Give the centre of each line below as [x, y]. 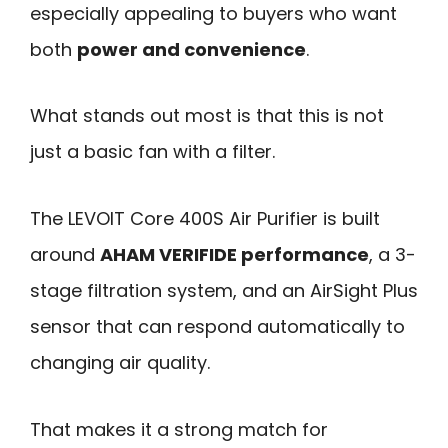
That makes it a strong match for [179, 429]
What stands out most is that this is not [207, 116]
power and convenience [191, 49]
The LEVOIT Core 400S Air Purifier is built [205, 218]
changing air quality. [120, 362]
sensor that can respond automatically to [217, 326]
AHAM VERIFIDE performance [234, 254]
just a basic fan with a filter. [152, 152]
